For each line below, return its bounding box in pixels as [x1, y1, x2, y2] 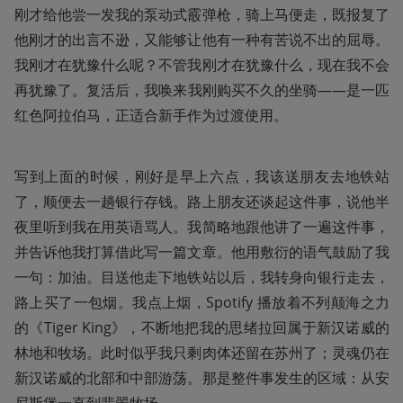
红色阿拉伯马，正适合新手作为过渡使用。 [14, 104, 288, 125]
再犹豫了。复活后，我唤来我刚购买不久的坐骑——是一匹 [14, 79, 390, 100]
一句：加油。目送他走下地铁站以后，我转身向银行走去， [14, 266, 390, 287]
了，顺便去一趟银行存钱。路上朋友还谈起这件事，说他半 [14, 191, 390, 211]
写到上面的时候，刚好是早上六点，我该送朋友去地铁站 [14, 166, 390, 186]
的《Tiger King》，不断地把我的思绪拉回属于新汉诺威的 [14, 317, 390, 337]
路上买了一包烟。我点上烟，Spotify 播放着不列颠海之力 [14, 291, 390, 312]
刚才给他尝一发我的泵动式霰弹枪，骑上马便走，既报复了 [14, 4, 390, 24]
